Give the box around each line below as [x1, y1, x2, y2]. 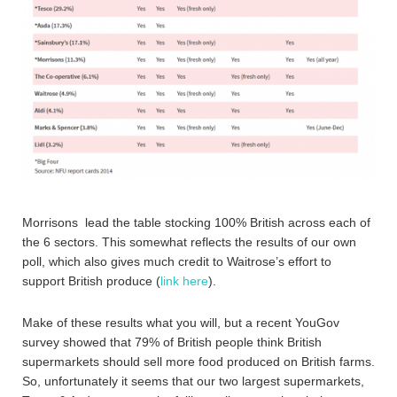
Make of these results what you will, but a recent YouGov [22, 315, 339, 331]
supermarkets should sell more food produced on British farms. [22, 354, 375, 370]
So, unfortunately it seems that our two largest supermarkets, [22, 374, 364, 389]
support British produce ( [22, 274, 160, 289]
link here [160, 274, 208, 289]
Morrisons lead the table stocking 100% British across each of [22, 215, 370, 230]
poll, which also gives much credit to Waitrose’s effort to [22, 254, 331, 269]
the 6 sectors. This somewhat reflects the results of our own [22, 235, 356, 250]
